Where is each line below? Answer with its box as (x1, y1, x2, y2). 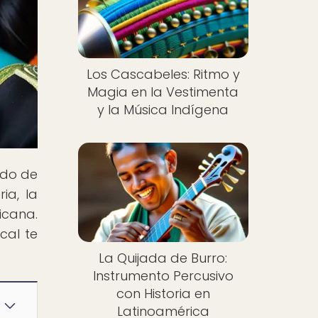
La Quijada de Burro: (99, 248, 228, 267)
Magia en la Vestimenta (87, 83, 239, 102)
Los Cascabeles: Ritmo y (86, 65, 240, 84)
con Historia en (116, 284, 210, 302)
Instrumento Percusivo (92, 266, 234, 285)
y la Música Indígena (97, 101, 229, 119)
